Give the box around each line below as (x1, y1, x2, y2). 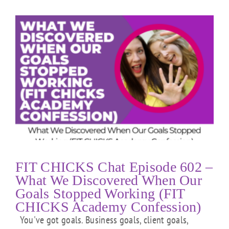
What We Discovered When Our (15, 172, 202, 189)
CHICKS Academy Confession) (15, 199, 201, 215)
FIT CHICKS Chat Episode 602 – (15, 159, 213, 175)
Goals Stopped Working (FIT (15, 186, 185, 202)
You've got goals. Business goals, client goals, (15, 213, 189, 227)
